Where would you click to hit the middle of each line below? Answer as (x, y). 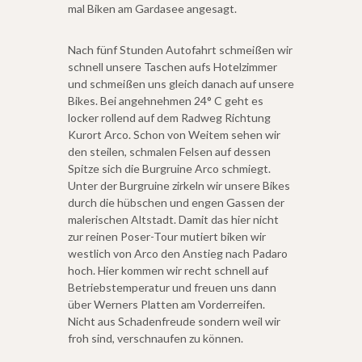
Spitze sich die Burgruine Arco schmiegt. (169, 168)
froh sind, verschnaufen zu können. (156, 338)
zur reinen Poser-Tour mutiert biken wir (167, 236)
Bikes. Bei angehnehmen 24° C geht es (166, 100)
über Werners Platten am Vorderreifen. (166, 304)
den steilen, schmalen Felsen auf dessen (169, 151)
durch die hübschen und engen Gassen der (176, 202)
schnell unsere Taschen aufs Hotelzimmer (173, 66)
